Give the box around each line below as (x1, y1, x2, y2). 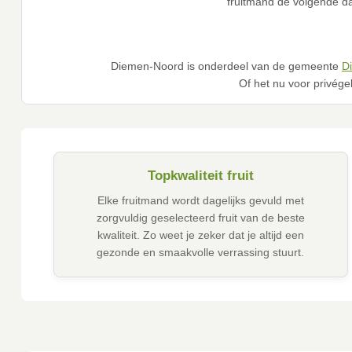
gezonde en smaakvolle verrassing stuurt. (97, 246, 305, 259)
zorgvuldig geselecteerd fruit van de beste (96, 211, 305, 225)
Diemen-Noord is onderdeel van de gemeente (110, 60, 342, 73)
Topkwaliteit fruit (147, 168, 254, 184)
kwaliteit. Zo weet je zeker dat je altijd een (97, 229, 304, 242)
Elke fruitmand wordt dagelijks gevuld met (97, 194, 304, 207)
